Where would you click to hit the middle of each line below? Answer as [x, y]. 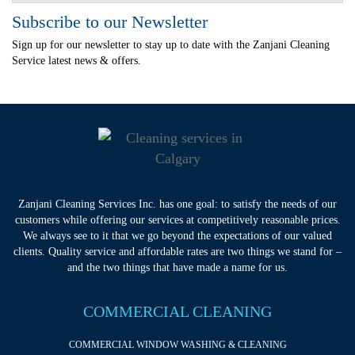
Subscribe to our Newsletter [110, 22]
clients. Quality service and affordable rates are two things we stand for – [177, 252]
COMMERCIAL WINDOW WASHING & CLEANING [177, 345]
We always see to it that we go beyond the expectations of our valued [177, 236]
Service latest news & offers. [76, 61]
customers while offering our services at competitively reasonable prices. [177, 220]
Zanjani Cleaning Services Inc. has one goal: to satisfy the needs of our [177, 204]
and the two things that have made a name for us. [177, 267]
